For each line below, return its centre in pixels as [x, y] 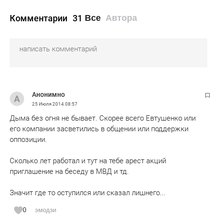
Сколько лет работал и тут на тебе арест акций [88, 161]
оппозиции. [28, 139]
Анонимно [48, 94]
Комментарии [39, 18]
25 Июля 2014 [48, 104]
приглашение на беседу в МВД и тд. [69, 171]
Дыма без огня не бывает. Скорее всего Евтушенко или [103, 118]
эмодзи [46, 210]
